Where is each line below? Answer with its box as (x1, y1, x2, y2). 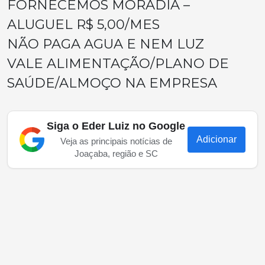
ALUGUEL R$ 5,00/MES (7, 16, 160, 33)
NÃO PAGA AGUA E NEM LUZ (7, 35, 204, 52)
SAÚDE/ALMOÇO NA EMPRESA (7, 75, 217, 91)
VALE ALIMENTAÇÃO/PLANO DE (7, 55, 229, 72)
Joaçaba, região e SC (74, 148, 158, 159)
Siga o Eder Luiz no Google (47, 120, 185, 132)
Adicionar (196, 134, 237, 144)
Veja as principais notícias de (60, 136, 172, 146)
